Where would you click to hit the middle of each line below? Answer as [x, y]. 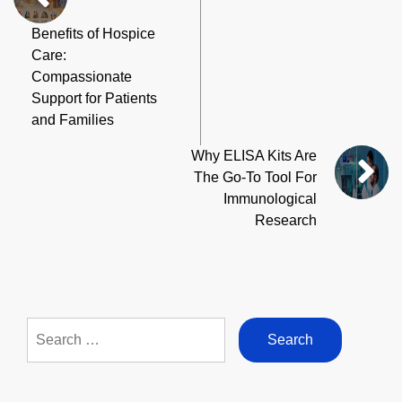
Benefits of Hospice [93, 33]
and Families [73, 119]
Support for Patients [94, 98]
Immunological [270, 198]
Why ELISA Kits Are [254, 155]
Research [286, 220]
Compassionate [82, 76]
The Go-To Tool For [255, 177]
